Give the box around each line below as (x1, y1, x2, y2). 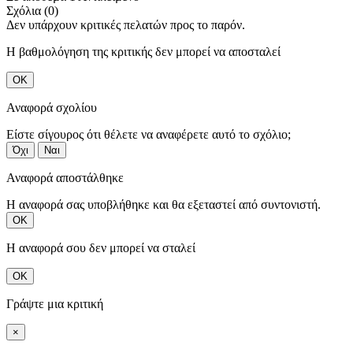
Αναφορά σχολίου (6, 100, 97, 114)
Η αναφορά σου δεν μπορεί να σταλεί (6, 240, 195, 255)
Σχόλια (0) (6, 3, 58, 17)
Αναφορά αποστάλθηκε (6, 170, 124, 184)
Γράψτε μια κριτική (6, 296, 103, 310)
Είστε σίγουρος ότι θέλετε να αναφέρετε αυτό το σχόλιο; (6, 127, 291, 141)
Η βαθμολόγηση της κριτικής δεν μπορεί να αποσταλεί (6, 44, 281, 58)
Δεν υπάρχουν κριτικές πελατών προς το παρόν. (6, 17, 245, 32)
